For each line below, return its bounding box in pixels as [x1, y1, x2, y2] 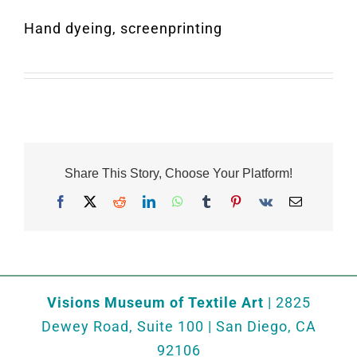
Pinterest [242, 194, 292, 207]
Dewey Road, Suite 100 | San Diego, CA [41, 317, 316, 335]
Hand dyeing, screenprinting [23, 19, 222, 37]
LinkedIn [155, 194, 208, 207]
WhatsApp [183, 194, 244, 207]
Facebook [67, 194, 123, 207]
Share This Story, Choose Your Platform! [65, 166, 292, 180]
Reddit [126, 194, 164, 207]
